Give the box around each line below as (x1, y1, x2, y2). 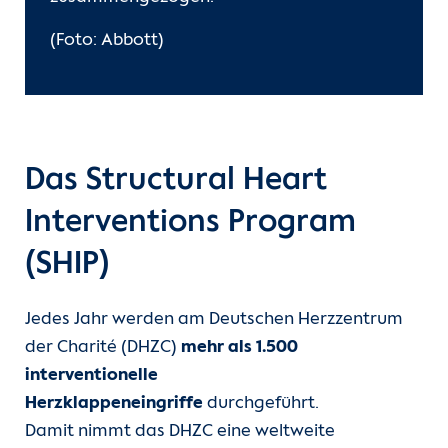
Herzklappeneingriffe (25, 394, 203, 414)
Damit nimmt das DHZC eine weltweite (25, 422, 335, 442)
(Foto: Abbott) (50, 31, 164, 51)
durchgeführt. (203, 394, 319, 414)
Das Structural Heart (25, 164, 327, 198)
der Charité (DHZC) (25, 338, 181, 358)
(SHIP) (25, 248, 110, 282)
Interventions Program (25, 206, 356, 240)
